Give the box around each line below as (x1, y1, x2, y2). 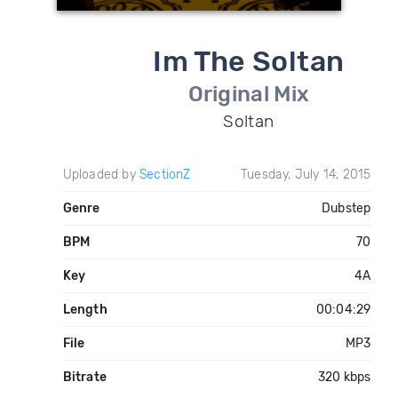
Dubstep (322, 201, 371, 216)
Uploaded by (62, 167, 139, 182)
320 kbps (317, 370, 371, 385)
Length (62, 302, 107, 317)
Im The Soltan (153, 44, 345, 78)
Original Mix (187, 82, 310, 107)
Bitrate (62, 370, 107, 385)
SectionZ (139, 167, 191, 182)
